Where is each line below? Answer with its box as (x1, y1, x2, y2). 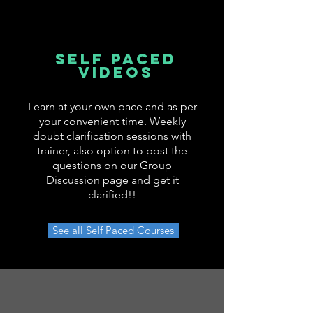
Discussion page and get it (45, 173, 179, 187)
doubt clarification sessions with (33, 129, 191, 143)
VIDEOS (78, 62, 154, 82)
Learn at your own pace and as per (27, 99, 197, 113)
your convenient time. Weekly (38, 114, 186, 128)
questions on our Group (52, 158, 172, 172)
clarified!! (88, 187, 136, 201)
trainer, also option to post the (37, 143, 187, 157)
